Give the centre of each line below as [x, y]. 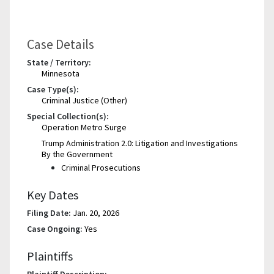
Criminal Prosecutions [101, 167]
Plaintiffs [50, 256]
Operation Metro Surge [84, 127]
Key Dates [53, 194]
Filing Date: [49, 213]
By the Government [77, 154]
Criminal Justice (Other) [84, 100]
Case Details [61, 44]
